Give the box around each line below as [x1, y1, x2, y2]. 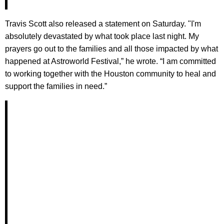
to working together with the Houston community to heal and [5, 69, 216, 78]
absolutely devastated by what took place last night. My [5, 32, 199, 41]
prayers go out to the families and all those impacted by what [5, 44, 218, 53]
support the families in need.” [5, 82, 107, 91]
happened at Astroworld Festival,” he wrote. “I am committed [5, 57, 216, 66]
